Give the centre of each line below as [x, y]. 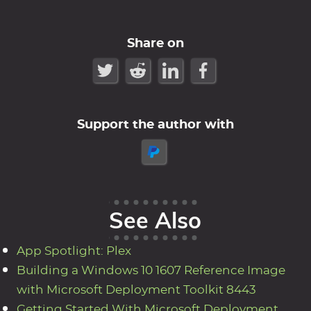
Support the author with [155, 125]
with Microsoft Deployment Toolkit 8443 [136, 291]
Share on [155, 44]
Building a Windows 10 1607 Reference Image [151, 271]
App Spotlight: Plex [74, 252]
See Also [155, 220]
